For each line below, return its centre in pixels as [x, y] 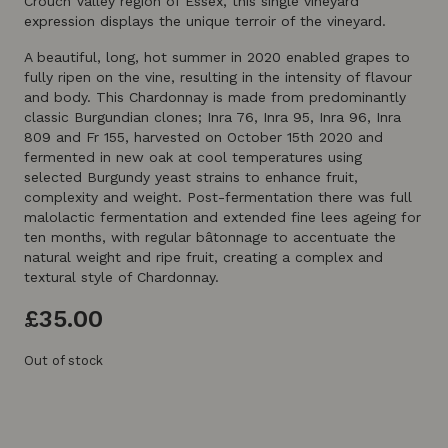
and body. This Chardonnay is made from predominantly [215, 97]
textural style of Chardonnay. [121, 277]
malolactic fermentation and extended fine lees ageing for [222, 217]
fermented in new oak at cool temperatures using [193, 157]
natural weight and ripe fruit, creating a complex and [203, 257]
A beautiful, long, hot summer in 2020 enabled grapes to [217, 57]
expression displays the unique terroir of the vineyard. [205, 21]
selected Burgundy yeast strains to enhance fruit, [191, 177]
